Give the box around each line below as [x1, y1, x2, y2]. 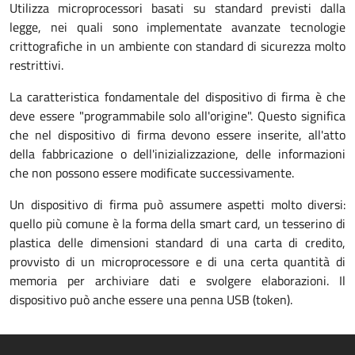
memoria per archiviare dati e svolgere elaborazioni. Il [10, 271, 345, 290]
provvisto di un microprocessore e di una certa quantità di [10, 252, 345, 271]
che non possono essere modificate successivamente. [10, 163, 294, 182]
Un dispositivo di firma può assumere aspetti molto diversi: [10, 195, 345, 214]
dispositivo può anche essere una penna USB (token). [10, 290, 292, 309]
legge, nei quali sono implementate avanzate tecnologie [10, 17, 345, 36]
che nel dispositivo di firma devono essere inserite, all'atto [10, 125, 345, 144]
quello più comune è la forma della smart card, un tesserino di [10, 214, 345, 233]
